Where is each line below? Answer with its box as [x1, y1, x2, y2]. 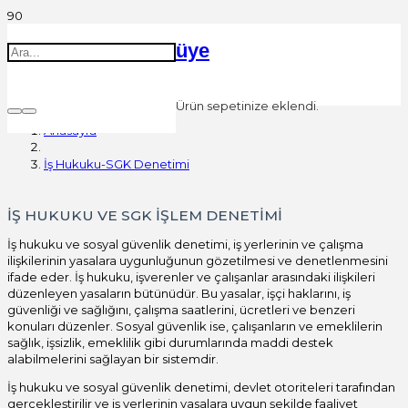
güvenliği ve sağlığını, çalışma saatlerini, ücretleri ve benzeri [7, 301, 355, 317]
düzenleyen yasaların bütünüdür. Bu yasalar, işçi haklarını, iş [7, 285, 351, 301]
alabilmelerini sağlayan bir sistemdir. [7, 351, 219, 366]
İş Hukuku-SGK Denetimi [44, 157, 189, 171]
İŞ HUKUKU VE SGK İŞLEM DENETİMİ [7, 206, 282, 224]
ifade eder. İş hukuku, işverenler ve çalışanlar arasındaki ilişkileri [7, 269, 375, 284]
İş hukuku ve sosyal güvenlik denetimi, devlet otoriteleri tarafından [7, 379, 395, 394]
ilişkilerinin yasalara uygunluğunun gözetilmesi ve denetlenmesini [7, 252, 388, 268]
